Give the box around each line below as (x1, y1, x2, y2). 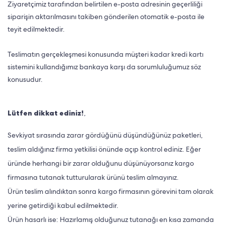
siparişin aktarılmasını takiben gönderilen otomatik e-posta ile (8, 12, 204, 21)
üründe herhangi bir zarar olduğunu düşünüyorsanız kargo (8, 159, 194, 168)
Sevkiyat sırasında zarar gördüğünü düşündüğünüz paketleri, (8, 131, 203, 140)
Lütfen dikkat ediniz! (8, 108, 84, 118)
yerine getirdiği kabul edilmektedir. (8, 201, 120, 210)
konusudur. (8, 75, 44, 84)
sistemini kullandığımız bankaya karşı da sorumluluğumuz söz (8, 62, 201, 71)
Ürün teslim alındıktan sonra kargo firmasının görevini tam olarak (8, 187, 213, 196)
